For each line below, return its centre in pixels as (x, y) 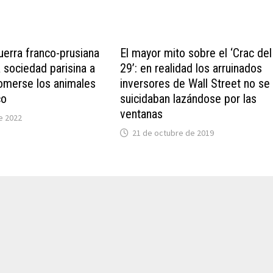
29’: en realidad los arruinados (191, 68)
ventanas (141, 114)
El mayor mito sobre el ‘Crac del (196, 53)
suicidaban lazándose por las (188, 99)
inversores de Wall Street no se (195, 83)
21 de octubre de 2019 (173, 133)
